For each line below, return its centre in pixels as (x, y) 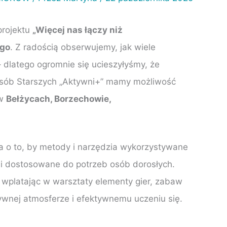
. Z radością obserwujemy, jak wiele (83, 47)
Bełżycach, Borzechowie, (59, 99)
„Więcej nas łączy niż (78, 30)
